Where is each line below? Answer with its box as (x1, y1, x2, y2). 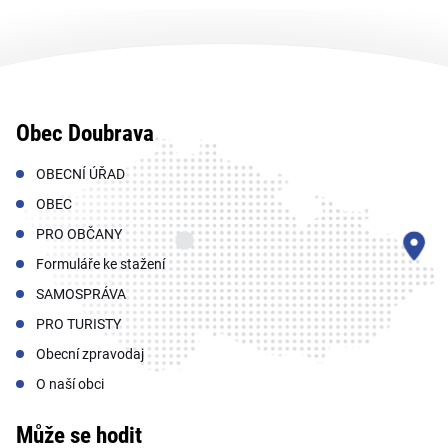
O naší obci (36, 375, 104, 392)
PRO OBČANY (36, 225, 122, 242)
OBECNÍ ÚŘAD (36, 165, 125, 182)
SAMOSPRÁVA (36, 285, 126, 302)
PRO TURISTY (36, 315, 121, 332)
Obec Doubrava (16, 119, 154, 147)
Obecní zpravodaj (36, 345, 144, 362)
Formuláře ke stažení (36, 255, 165, 272)
